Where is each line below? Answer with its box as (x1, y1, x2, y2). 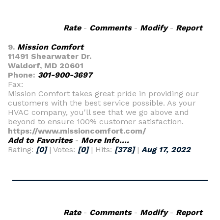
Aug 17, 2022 (141, 145, 191, 154)
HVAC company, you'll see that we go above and (8, 108, 189, 117)
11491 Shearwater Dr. (8, 52, 91, 61)
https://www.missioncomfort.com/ (8, 126, 146, 136)
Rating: (8, 145, 36, 154)
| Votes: (47, 145, 78, 154)
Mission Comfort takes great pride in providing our (8, 89, 199, 98)
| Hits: (88, 145, 114, 154)
